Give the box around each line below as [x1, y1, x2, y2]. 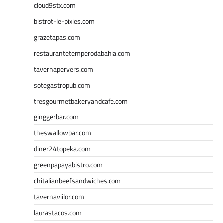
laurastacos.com [34, 207, 82, 218]
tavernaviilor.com [34, 191, 84, 202]
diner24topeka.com [34, 143, 91, 154]
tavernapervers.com [34, 63, 93, 74]
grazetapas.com [34, 31, 80, 42]
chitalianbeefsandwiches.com [34, 175, 121, 186]
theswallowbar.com [34, 127, 91, 138]
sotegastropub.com [34, 79, 90, 90]
